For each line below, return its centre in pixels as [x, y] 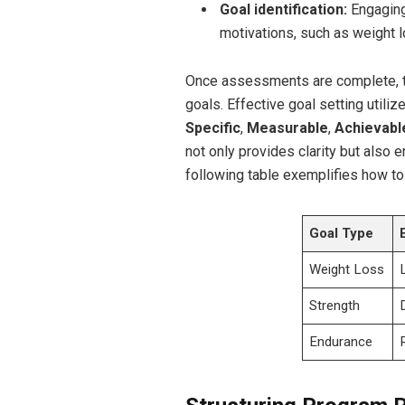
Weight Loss [347, 269]
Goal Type [342, 233]
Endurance [341, 341]
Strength [335, 305]
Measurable [287, 127]
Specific [212, 127]
